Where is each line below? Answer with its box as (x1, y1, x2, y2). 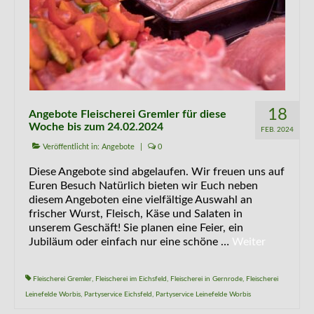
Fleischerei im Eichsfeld (95, 275, 167, 282)
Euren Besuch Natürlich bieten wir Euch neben (29, 180, 258, 191)
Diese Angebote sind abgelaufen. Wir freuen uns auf (29, 166, 285, 177)
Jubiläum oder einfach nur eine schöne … (29, 236, 232, 247)
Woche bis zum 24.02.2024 (29, 121, 163, 132)
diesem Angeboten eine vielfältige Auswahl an (29, 194, 252, 205)
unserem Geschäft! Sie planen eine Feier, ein (29, 222, 243, 233)
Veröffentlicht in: (41, 143, 102, 151)
